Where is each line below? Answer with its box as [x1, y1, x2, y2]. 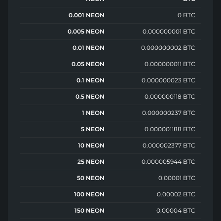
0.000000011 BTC [145, 60, 195, 68]
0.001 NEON [69, 11, 105, 19]
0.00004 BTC [156, 206, 195, 214]
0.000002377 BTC [143, 141, 195, 149]
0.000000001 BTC [143, 27, 195, 35]
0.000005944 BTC [142, 157, 195, 165]
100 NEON [74, 190, 105, 198]
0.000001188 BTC [145, 125, 195, 133]
